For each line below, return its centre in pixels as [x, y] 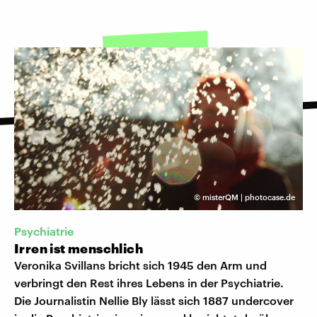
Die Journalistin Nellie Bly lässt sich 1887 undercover [154, 300]
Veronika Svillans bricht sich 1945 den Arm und [140, 265]
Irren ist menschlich [79, 248]
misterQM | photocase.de [249, 197]
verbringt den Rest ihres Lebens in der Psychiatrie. [149, 282]
